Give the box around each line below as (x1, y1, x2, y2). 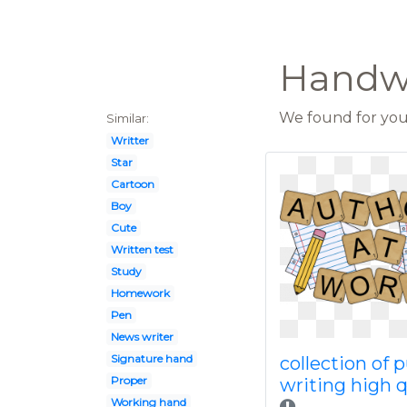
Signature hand (110, 352, 193, 365)
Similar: (106, 112, 149, 125)
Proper (110, 373, 147, 387)
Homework (110, 286, 170, 300)
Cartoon (110, 177, 154, 191)
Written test (110, 243, 174, 256)
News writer (110, 330, 174, 343)
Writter (110, 134, 149, 147)
